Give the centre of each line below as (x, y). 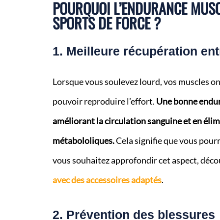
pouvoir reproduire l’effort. (104, 102)
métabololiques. (83, 141)
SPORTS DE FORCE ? (106, 23)
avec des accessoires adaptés (107, 180)
